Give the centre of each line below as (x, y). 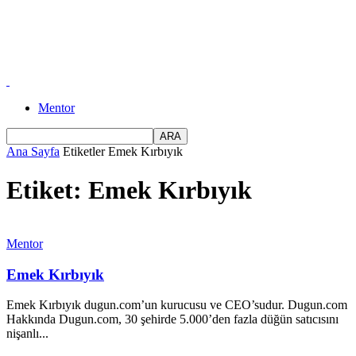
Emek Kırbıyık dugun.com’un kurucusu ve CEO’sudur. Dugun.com (177, 305)
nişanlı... (27, 334)
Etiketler (84, 151)
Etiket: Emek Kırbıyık (129, 190)
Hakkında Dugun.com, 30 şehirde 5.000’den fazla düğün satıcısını (172, 319)
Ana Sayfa (33, 151)
